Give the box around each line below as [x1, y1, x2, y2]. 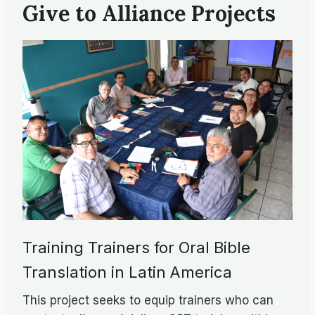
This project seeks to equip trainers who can [22, 292, 274, 307]
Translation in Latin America [22, 263, 232, 282]
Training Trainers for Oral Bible [22, 238, 250, 257]
